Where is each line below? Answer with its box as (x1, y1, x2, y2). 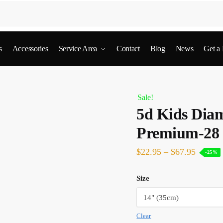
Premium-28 (136, 124, 220, 142)
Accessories (12, 44, 48, 53)
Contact (116, 44, 140, 53)
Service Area (58, 44, 97, 53)
